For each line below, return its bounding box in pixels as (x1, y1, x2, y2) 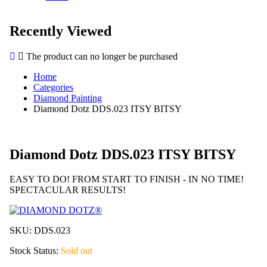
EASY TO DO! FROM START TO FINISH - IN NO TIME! (10, 174, 244, 185)
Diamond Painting (33, 92, 102, 103)
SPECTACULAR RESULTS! (10, 185, 126, 195)
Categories (33, 82, 73, 92)
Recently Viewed (10, 23, 111, 39)
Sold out (61, 246, 92, 256)
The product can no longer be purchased (24, 51, 178, 61)
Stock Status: (10, 246, 61, 256)
